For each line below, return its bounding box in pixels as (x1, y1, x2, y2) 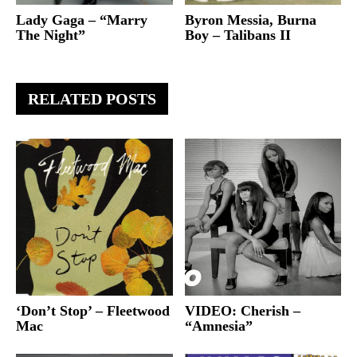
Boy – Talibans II (184, 27, 291, 43)
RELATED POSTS (28, 90, 156, 108)
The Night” (16, 27, 85, 43)
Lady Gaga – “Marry (16, 12, 147, 28)
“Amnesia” (184, 317, 253, 334)
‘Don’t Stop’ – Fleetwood (16, 302, 170, 319)
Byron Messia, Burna (184, 12, 316, 28)
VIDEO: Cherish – (184, 302, 300, 319)
